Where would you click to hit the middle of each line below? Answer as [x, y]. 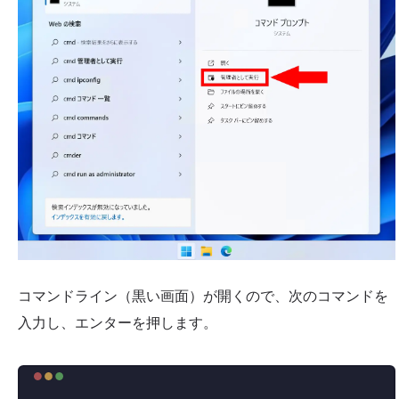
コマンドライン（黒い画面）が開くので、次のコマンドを [203, 296]
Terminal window [258, 386]
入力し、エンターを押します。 [118, 322]
